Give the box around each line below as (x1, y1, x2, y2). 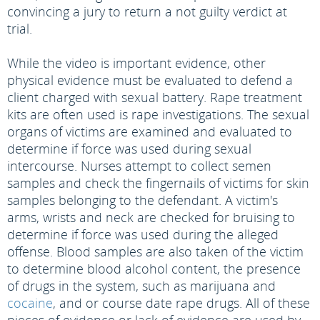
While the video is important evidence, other (7, 54, 266, 71)
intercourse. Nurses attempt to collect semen (7, 157, 271, 174)
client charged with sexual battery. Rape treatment (7, 89, 302, 106)
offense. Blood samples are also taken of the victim (7, 243, 304, 260)
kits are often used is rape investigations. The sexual (7, 106, 309, 123)
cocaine (7, 294, 53, 311)
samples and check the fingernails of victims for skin (7, 174, 309, 191)
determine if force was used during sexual (7, 140, 251, 157)
